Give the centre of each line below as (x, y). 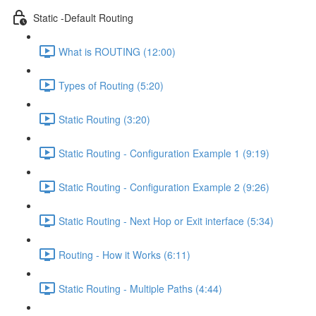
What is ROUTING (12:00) (117, 51)
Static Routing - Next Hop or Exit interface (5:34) (166, 220)
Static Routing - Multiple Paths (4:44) (140, 288)
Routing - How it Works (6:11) (124, 254)
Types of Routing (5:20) (111, 85)
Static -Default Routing (83, 17)
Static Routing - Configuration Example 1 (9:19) (164, 153)
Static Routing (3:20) (104, 119)
